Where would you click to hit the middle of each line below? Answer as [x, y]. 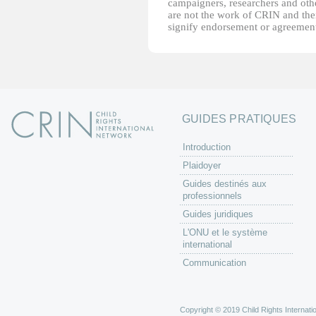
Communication [214, 263]
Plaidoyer [202, 165]
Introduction [207, 147]
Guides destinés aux [225, 184]
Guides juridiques [218, 214]
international [207, 244]
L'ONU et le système [225, 232]
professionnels [212, 196]
